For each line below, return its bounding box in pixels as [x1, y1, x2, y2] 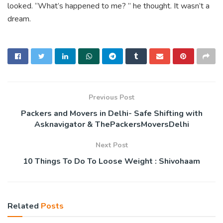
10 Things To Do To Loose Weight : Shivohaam [23, 155, 200, 167]
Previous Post [89, 92, 134, 102]
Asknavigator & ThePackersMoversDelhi [34, 118, 189, 130]
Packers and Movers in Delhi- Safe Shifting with [20, 108, 203, 119]
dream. [7, 13, 31, 24]
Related [7, 200, 39, 212]
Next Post [95, 140, 128, 150]
